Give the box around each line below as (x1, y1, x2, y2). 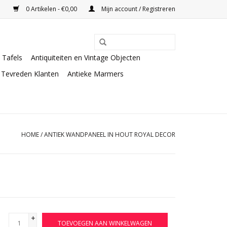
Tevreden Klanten (1, 69, 59, 79)
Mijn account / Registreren (100, 5, 175, 13)
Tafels (2, 53, 22, 62)
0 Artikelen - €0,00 (24, 5, 79, 13)
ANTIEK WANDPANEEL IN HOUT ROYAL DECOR (44, 130, 175, 139)
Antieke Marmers (67, 69, 124, 79)
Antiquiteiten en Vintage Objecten (31, 53, 140, 62)
